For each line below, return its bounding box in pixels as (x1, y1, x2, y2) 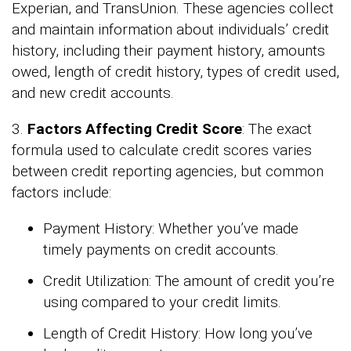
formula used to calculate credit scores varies (12, 140, 312, 159)
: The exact (242, 119, 312, 138)
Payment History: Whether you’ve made (43, 219, 299, 237)
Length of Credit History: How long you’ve (43, 324, 313, 342)
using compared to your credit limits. (43, 292, 281, 311)
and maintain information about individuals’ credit (12, 20, 329, 38)
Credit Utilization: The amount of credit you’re (43, 271, 335, 290)
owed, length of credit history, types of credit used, (12, 62, 339, 81)
